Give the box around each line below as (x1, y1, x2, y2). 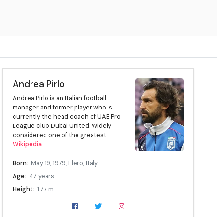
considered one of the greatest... (13, 131, 109, 139)
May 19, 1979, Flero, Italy (31, 159, 98, 168)
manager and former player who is (13, 103, 113, 112)
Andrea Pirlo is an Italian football (13, 94, 107, 103)
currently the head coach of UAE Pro (13, 112, 121, 121)
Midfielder (42, 198, 72, 207)
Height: (13, 185, 35, 194)
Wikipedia (13, 140, 42, 149)
